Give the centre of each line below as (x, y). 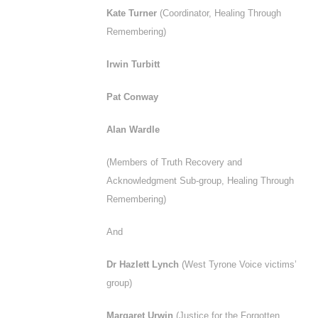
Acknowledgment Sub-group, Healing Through (200, 181)
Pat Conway (132, 97)
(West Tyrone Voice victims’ (239, 264)
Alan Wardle (133, 130)
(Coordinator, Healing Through (220, 13)
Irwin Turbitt (133, 64)
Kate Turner (133, 13)
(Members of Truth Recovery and (174, 162)
